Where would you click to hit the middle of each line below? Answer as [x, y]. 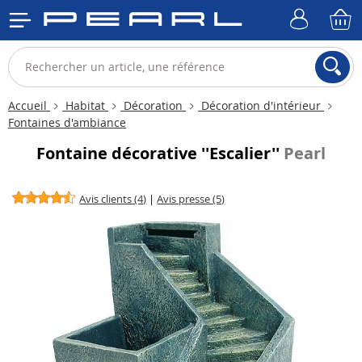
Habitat [85, 105]
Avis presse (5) [191, 199]
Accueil [29, 105]
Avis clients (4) [113, 199]
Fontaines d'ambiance [67, 122]
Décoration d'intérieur [261, 105]
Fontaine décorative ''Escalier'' [160, 153]
